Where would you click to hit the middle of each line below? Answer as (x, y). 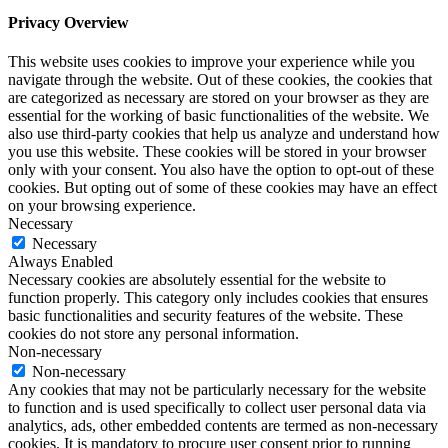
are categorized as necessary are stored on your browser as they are (218, 97)
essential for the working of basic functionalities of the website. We (218, 115)
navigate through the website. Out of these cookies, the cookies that (220, 79)
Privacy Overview (68, 22)
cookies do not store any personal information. (153, 333)
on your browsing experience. (102, 205)
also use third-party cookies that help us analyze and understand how (224, 133)
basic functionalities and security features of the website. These (205, 315)
